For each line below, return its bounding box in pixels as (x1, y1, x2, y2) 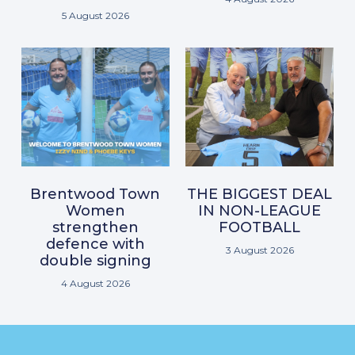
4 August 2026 (60, 277, 130, 290)
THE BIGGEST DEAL (187, 185, 333, 204)
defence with (45, 235, 145, 254)
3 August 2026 (225, 244, 294, 257)
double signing (39, 252, 151, 270)
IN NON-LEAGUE (198, 202, 322, 220)
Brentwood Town (30, 185, 161, 204)
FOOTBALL (219, 219, 301, 237)
